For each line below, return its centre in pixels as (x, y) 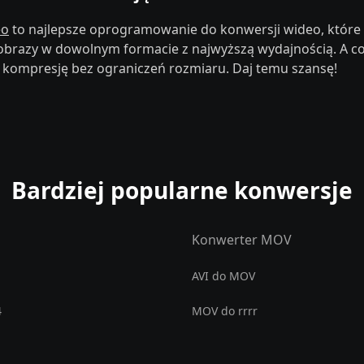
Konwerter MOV (242, 240)
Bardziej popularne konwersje (182, 190)
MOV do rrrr (225, 311)
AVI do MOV (223, 276)
